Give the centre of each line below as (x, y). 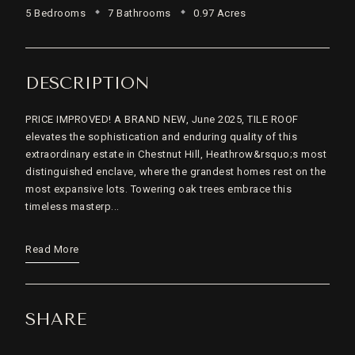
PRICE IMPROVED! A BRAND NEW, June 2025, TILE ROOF (162, 119)
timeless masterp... (73, 206)
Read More (52, 249)
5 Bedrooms (55, 13)
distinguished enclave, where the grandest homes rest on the (176, 172)
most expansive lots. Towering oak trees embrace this (158, 189)
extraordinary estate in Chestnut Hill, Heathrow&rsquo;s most (176, 154)
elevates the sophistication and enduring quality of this (161, 137)
